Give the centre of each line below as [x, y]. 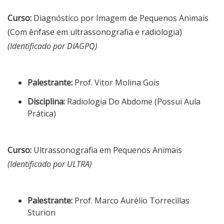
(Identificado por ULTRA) [50, 164]
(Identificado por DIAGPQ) [52, 46]
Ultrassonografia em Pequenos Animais [107, 150]
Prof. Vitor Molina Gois [116, 82]
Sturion [41, 212]
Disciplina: [46, 101]
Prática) [42, 113]
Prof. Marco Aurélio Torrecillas [131, 200]
